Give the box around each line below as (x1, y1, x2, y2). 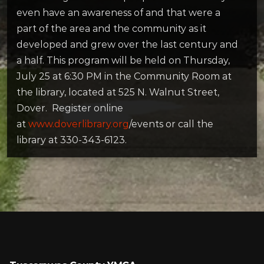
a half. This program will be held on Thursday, (16, 54, 230, 66)
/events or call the (129, 118, 213, 130)
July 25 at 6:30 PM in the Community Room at (16, 70, 232, 82)
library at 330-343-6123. (16, 134, 127, 146)
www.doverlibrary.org (28, 118, 129, 130)
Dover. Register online (16, 102, 123, 114)
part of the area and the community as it (16, 22, 206, 34)
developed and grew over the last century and (16, 38, 238, 50)
